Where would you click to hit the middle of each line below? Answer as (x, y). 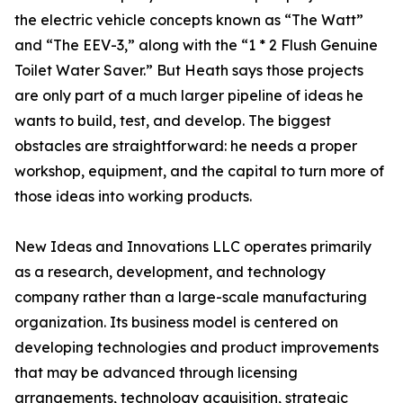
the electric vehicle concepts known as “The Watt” (189, 20)
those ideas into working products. (133, 197)
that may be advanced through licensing (156, 373)
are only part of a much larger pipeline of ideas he (189, 96)
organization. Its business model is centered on (176, 322)
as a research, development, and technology (170, 272)
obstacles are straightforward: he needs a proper (186, 146)
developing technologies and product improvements (197, 348)
